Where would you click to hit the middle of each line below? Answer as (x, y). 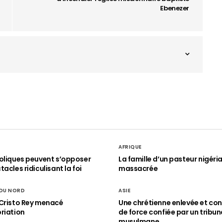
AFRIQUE (130, 147)
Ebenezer (175, 8)
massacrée (138, 168)
